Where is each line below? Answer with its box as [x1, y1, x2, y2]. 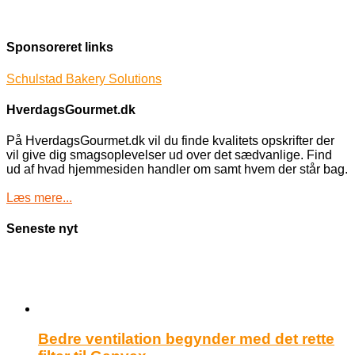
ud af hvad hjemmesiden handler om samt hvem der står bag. [6, 162, 348, 177]
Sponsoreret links [6, 40, 113, 55]
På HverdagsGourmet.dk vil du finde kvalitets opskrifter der [6, 134, 334, 148]
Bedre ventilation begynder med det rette [38, 330, 334, 348]
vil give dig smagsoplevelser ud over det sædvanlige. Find [6, 148, 332, 162]
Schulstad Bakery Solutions [6, 71, 162, 86]
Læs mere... [6, 191, 72, 205]
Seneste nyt [6, 222, 78, 236]
